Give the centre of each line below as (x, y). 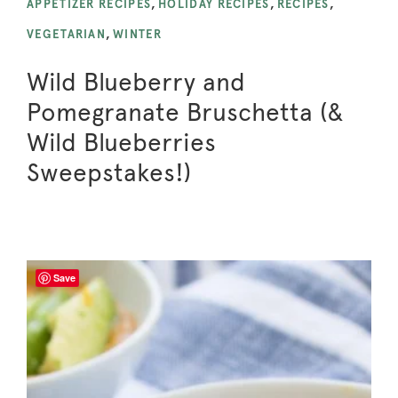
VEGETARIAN (66, 34)
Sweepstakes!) (109, 172)
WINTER (137, 34)
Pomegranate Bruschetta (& (185, 111)
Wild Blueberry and (136, 81)
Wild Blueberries (121, 142)
